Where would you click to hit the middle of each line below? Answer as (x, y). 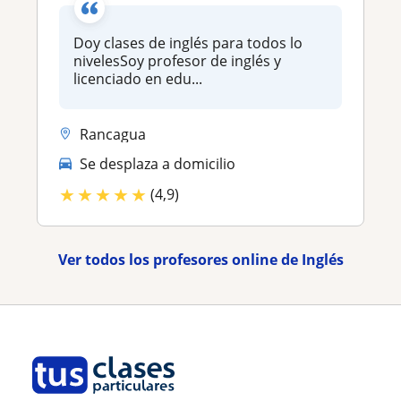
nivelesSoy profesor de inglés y (177, 60)
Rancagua (113, 134)
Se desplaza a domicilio (158, 164)
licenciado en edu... (138, 78)
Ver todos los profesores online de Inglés (200, 259)
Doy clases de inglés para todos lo (188, 43)
